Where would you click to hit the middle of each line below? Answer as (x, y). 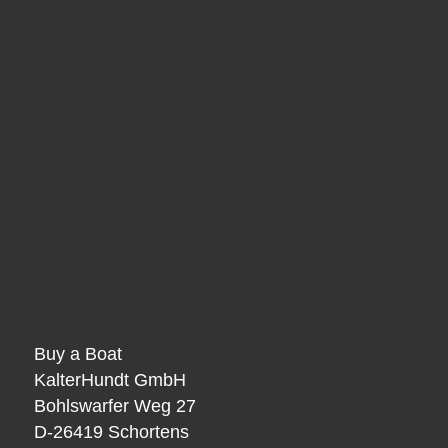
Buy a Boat (77, 354)
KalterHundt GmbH (109, 380)
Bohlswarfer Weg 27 (114, 406)
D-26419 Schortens (111, 432)
